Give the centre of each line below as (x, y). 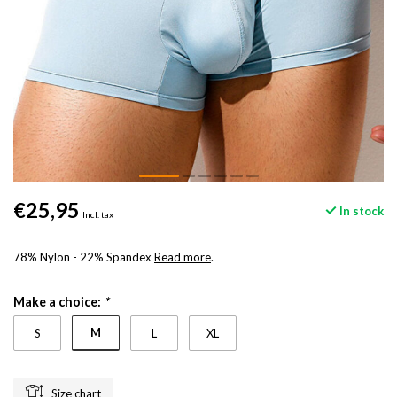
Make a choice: (58, 302)
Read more (183, 257)
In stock (360, 210)
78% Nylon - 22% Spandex (84, 257)
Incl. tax (98, 214)
